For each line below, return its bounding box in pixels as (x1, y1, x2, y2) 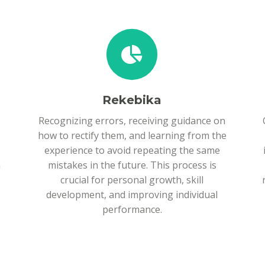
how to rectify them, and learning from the (37, 129, 227, 142)
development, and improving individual (46, 188, 218, 201)
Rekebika (102, 93, 161, 107)
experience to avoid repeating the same (44, 144, 220, 157)
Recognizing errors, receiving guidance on (38, 114, 225, 127)
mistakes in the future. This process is (47, 159, 216, 172)
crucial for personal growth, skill (60, 173, 203, 186)
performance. (102, 203, 162, 216)
